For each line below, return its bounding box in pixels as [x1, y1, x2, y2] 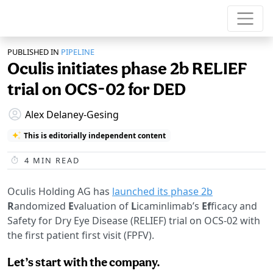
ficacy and [211, 199, 257, 213]
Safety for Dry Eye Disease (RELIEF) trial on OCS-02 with [7, 213, 260, 227]
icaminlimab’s [136, 199, 202, 213]
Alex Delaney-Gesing [25, 107, 119, 121]
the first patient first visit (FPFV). [7, 228, 154, 242]
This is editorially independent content [23, 130, 166, 141]
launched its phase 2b [112, 184, 213, 198]
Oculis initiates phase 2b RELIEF [7, 58, 247, 79]
